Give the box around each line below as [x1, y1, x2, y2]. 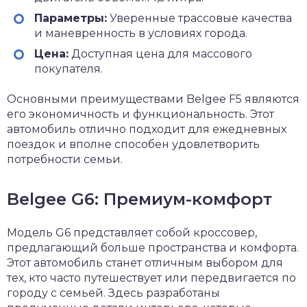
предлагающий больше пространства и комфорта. [7, 241, 299, 254]
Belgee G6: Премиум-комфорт [7, 189, 272, 209]
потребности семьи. [7, 153, 123, 166]
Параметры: [34, 12, 107, 25]
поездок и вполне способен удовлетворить [7, 138, 260, 151]
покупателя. [34, 62, 103, 75]
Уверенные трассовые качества [107, 12, 292, 25]
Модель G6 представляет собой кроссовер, [7, 226, 257, 239]
